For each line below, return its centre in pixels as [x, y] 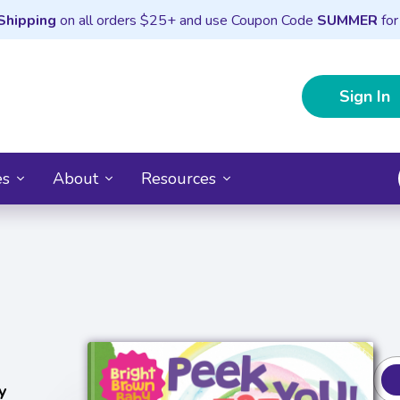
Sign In [365, 96]
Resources [179, 178]
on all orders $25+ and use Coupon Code [186, 21]
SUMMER [347, 21]
